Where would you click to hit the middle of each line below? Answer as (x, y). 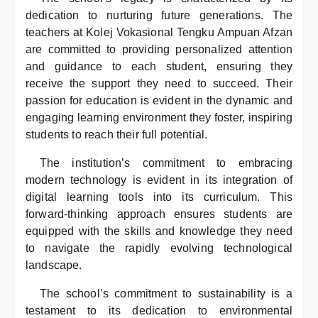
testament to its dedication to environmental (159, 311)
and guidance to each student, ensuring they (159, 66)
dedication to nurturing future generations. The (159, 15)
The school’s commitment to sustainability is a (166, 294)
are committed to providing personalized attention (159, 49)
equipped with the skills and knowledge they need (159, 231)
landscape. (54, 265)
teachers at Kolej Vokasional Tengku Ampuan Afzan (159, 32)
